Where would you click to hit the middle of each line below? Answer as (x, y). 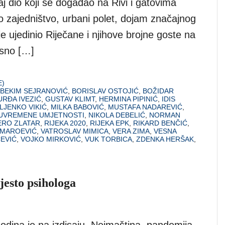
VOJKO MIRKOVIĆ (51, 139)
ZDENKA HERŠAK (165, 139)
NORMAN (165, 115)
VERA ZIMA (131, 131)
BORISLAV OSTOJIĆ (105, 91)
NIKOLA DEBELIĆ (117, 115)
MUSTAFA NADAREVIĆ (145, 107)
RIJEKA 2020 (65, 123)
